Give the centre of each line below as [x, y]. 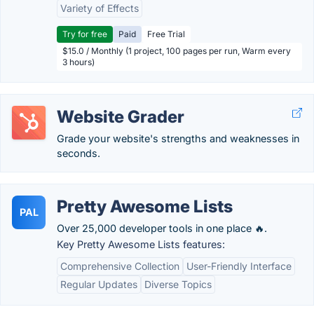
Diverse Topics [178, 284]
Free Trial [166, 34]
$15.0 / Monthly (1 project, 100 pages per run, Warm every [177, 51]
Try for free [85, 34]
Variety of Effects [100, 8]
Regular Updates [99, 284]
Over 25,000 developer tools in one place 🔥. [162, 228]
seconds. [78, 153]
